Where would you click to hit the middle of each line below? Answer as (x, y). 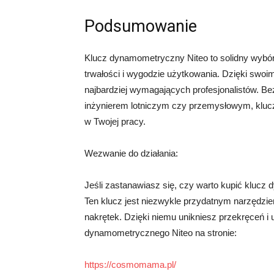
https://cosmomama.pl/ (130, 265)
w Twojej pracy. (115, 121)
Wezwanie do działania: (131, 153)
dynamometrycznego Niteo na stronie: (161, 233)
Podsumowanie (141, 26)
